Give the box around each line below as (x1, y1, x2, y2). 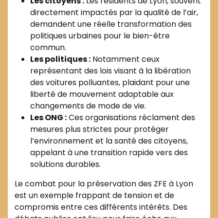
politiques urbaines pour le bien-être (30, 30, 170, 41)
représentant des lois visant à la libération (30, 65, 191, 76)
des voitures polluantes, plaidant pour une (30, 76, 190, 88)
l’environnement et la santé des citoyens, (30, 135, 188, 146)
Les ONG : (30, 111, 67, 123)
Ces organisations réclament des (67, 111, 195, 123)
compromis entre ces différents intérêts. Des (15, 201, 187, 213)
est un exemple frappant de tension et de (15, 189, 174, 201)
